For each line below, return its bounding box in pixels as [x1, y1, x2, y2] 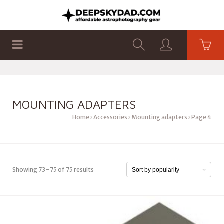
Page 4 [190, 113, 211, 121]
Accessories [93, 113, 127, 121]
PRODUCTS [46, 69, 79, 76]
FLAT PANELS [99, 69, 137, 76]
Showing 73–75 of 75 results [12, 166, 94, 173]
